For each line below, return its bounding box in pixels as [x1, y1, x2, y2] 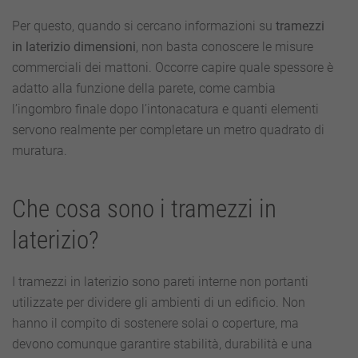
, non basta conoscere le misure [136, 39, 313, 54]
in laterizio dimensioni [12, 39, 136, 54]
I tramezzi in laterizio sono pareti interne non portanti [12, 274, 308, 289]
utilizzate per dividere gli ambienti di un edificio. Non [12, 295, 305, 310]
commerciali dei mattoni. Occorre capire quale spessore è [12, 60, 333, 75]
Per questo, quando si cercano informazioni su [12, 18, 276, 34]
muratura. [12, 143, 67, 158]
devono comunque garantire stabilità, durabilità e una [12, 336, 312, 352]
